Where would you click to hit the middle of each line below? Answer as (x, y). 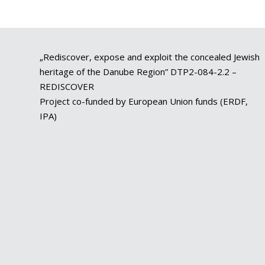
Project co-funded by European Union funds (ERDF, (144, 101)
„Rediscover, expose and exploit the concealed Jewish (150, 56)
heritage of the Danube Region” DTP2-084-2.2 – (138, 71)
